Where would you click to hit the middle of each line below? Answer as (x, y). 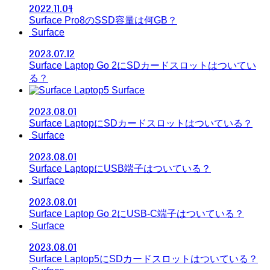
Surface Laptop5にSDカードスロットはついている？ (143, 259)
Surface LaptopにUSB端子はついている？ (120, 169)
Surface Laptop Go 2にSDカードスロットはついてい (143, 66)
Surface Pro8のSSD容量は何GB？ (103, 20)
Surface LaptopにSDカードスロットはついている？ (141, 124)
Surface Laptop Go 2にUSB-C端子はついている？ (137, 214)
